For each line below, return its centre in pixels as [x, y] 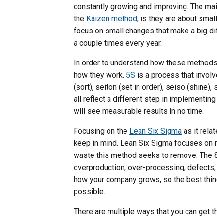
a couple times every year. [118, 43]
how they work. [100, 75]
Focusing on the [101, 131]
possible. [89, 191]
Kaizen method [112, 18]
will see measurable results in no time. [139, 111]
